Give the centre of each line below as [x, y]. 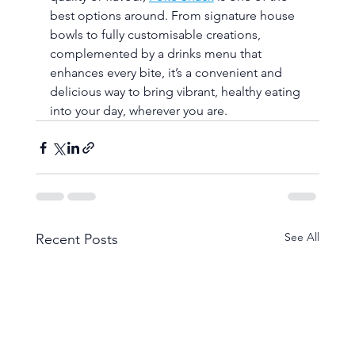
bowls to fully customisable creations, [157, 35]
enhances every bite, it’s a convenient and [167, 73]
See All [302, 237]
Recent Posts [76, 240]
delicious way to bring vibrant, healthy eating [176, 92]
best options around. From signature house [174, 16]
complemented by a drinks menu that [157, 54]
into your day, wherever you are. [138, 111]
